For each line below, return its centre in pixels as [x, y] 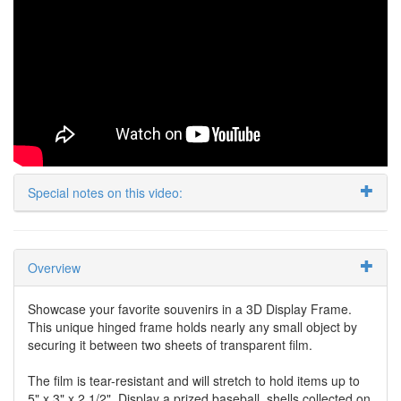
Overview [54, 267]
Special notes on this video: [105, 192]
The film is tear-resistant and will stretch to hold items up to [194, 380]
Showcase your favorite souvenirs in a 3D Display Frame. [190, 308]
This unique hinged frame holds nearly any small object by [192, 326]
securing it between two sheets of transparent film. [170, 344]
